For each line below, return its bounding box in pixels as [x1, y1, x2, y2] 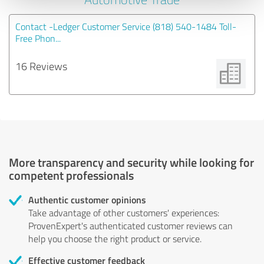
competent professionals [9, 166, 134, 183]
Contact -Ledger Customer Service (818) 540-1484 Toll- [15, 19, 236, 33]
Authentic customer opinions [28, 192, 146, 206]
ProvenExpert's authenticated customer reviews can [28, 219, 233, 232]
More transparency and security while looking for [9, 153, 254, 170]
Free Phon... [15, 31, 61, 45]
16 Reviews [15, 58, 67, 73]
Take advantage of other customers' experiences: [28, 206, 219, 219]
